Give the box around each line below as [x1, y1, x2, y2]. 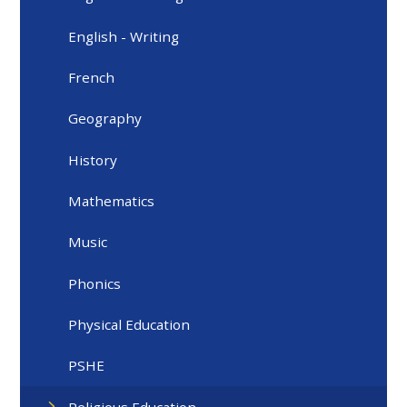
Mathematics [68, 191, 155, 210]
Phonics [68, 273, 122, 293]
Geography [68, 109, 143, 128]
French [68, 67, 115, 86]
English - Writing [68, 26, 180, 45]
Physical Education [68, 315, 191, 334]
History [68, 150, 118, 169]
